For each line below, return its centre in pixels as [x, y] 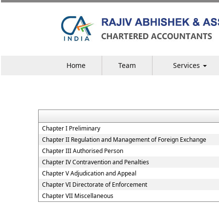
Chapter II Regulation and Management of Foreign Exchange [124, 140]
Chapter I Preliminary [71, 128]
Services [187, 65]
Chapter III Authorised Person [82, 151]
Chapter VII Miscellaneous [77, 196]
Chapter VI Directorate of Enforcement [94, 185]
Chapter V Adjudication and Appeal [89, 173]
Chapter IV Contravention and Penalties [95, 162]
